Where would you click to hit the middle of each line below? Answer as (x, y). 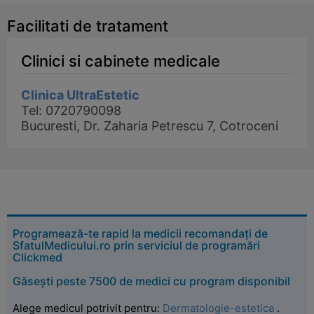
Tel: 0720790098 (71, 110)
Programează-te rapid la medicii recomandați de (140, 233)
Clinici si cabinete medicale (121, 61)
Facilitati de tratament (88, 26)
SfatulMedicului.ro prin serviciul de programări (136, 245)
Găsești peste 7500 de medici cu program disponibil (151, 281)
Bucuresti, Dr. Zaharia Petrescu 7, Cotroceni (150, 126)
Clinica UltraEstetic (80, 95)
